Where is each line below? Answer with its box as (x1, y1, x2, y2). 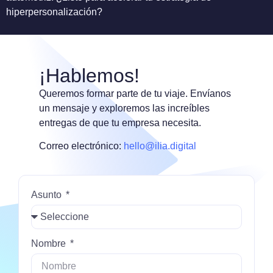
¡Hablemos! (39, 64, 140, 87)
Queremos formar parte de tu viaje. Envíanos (39, 88, 231, 99)
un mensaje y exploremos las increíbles (39, 102, 210, 113)
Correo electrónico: (39, 141, 124, 152)
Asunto (31, 189, 64, 200)
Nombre (31, 238, 68, 249)
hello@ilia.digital (124, 141, 196, 152)
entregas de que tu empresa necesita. (39, 117, 201, 128)
